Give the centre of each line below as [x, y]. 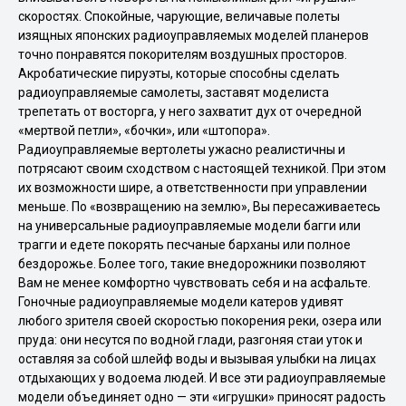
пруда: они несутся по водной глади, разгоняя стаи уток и [190, 340]
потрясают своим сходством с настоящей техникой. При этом [202, 169]
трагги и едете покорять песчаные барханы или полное [184, 245]
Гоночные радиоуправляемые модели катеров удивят [181, 302]
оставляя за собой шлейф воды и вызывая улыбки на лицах [197, 359]
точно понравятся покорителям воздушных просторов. [183, 54]
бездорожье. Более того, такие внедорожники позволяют [192, 264]
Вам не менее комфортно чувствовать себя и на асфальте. [194, 283]
